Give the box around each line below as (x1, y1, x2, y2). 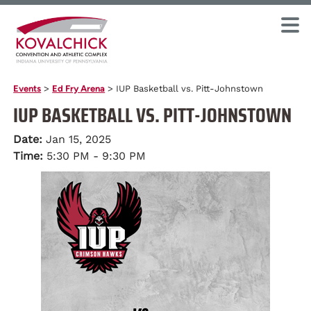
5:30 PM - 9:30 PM (47, 149, 146, 162)
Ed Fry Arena (52, 83, 106, 94)
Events (13, 83, 42, 94)
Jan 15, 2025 (46, 133, 112, 146)
